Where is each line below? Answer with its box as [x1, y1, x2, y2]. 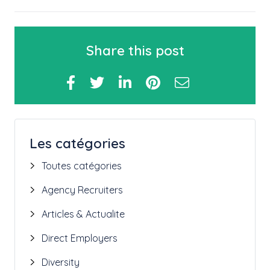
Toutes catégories [42, 160, 122, 172]
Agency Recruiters [42, 184, 123, 196]
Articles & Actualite [42, 208, 125, 221]
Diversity [42, 256, 80, 269]
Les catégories [30, 135, 125, 152]
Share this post [86, 42, 184, 60]
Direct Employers [42, 232, 118, 245]
